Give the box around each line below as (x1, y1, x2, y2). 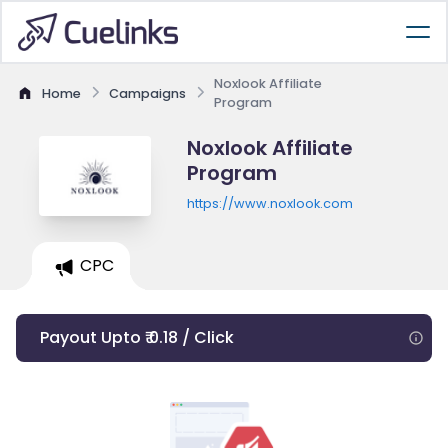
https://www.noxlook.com (186, 195, 353, 212)
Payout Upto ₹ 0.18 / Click (40, 326, 234, 349)
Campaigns (109, 84, 186, 102)
